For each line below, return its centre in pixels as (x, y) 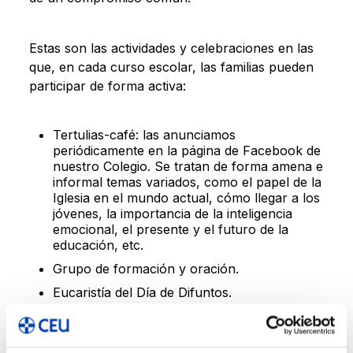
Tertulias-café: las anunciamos (144, 134)
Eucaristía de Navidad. (118, 316)
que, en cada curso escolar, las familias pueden (171, 67)
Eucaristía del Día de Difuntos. (142, 292)
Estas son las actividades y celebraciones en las (171, 48)
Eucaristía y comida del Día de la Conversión (185, 339)
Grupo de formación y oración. (145, 268)
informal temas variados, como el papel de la (187, 182)
